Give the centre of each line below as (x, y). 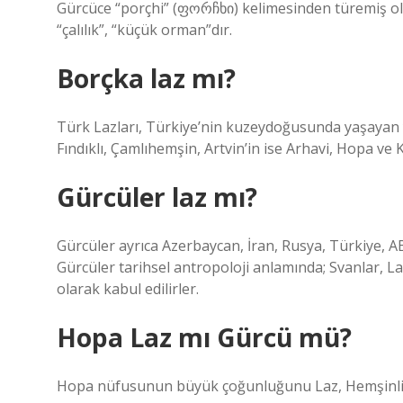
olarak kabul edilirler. (128, 289)
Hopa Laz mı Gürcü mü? (204, 337)
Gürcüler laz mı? (157, 197)
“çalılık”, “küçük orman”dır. (144, 30)
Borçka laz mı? (146, 78)
